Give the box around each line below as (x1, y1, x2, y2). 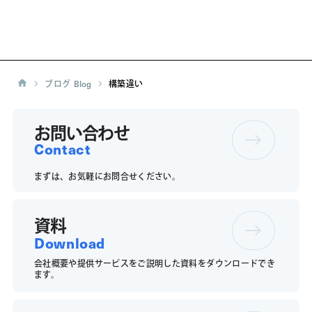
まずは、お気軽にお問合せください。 (34, 170, 181, 182)
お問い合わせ (34, 120, 130, 144)
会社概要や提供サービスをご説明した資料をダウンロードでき (34, 257, 276, 270)
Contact (34, 139, 91, 159)
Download (34, 233, 106, 253)
